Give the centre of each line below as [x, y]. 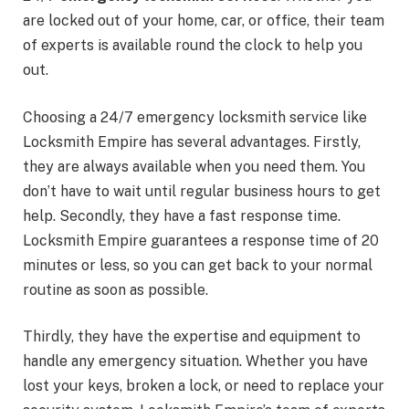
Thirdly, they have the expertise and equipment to [192, 337]
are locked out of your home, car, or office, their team [204, 21]
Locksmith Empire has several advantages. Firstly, [192, 142]
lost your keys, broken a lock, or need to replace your [204, 386]
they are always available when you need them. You [194, 166]
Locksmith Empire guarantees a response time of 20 [201, 240]
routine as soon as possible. [115, 289]
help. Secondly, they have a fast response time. [182, 215]
